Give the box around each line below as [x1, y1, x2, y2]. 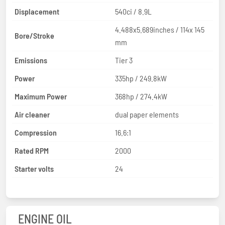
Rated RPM [15, 145, 49, 155]
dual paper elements [115, 109, 179, 119]
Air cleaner [15, 109, 50, 119]
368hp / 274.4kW [115, 91, 167, 101]
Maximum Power [15, 91, 67, 101]
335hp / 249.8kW [115, 73, 167, 83]
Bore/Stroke [15, 31, 54, 41]
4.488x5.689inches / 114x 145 [115, 24, 204, 34]
